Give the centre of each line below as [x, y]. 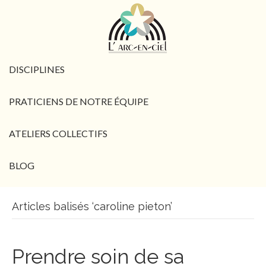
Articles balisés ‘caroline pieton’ [92, 206]
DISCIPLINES [37, 69]
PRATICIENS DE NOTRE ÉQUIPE [79, 101]
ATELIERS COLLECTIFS [58, 133]
